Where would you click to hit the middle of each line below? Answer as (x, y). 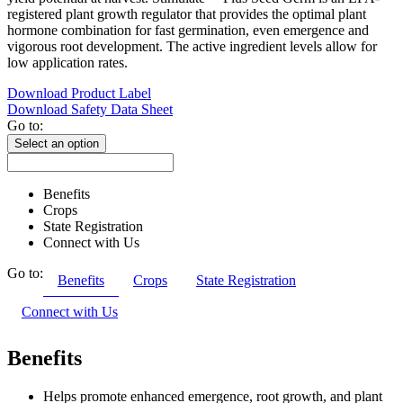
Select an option (57, 143)
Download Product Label (79, 93)
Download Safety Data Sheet (90, 109)
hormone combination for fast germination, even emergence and (188, 30)
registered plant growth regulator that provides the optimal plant (187, 13)
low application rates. (67, 62)
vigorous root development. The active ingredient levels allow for (192, 46)
